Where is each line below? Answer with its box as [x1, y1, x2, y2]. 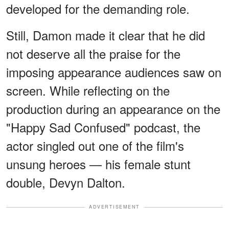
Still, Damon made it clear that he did [6, 26, 205, 44]
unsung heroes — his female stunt [6, 155, 191, 173]
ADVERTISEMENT [89, 203, 140, 211]
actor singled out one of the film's [6, 136, 184, 155]
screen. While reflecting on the [6, 81, 170, 100]
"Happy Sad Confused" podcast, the [6, 118, 200, 136]
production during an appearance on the [6, 100, 220, 118]
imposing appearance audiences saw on [6, 63, 221, 81]
